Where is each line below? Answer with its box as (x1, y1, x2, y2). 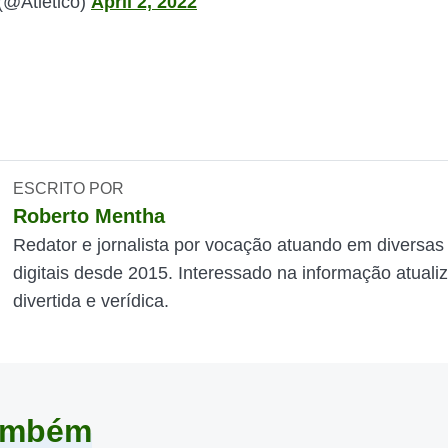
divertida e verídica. (13, 291, 170, 311)
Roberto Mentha (13, 205, 166, 227)
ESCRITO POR (13, 180, 125, 197)
